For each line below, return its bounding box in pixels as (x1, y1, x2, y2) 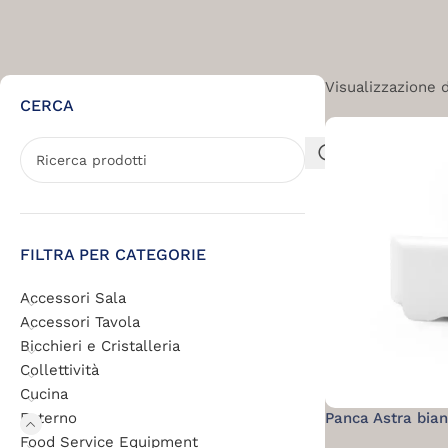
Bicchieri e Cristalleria (20, 337, 180, 355)
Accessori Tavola (20, 313, 140, 331)
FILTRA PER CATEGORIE (20, 245, 206, 264)
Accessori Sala (20, 289, 126, 307)
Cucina (20, 385, 68, 403)
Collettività (20, 361, 99, 379)
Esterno (20, 409, 77, 427)
